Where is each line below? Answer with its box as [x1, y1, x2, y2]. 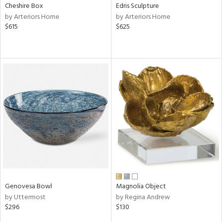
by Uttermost [5, 192, 46, 203]
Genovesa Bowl [5, 181, 52, 192]
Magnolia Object [115, 181, 166, 192]
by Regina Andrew [115, 192, 170, 203]
